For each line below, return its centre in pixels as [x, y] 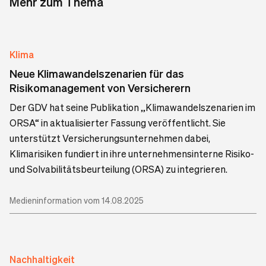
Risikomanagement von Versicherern [100, 87]
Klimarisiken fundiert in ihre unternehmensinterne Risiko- [132, 153]
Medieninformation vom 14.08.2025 [77, 200]
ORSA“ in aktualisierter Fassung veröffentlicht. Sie [118, 122]
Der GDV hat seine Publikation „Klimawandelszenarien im [132, 107]
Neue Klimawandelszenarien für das [97, 73]
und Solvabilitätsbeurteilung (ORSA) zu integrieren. [118, 169]
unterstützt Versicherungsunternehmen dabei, [110, 138]
